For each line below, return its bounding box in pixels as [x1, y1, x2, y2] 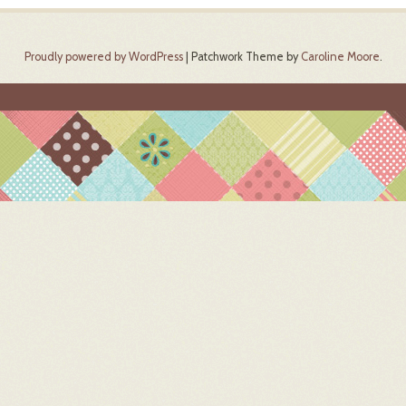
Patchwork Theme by [190, 50, 301, 64]
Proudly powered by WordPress [24, 50, 183, 64]
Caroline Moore [300, 50, 380, 64]
